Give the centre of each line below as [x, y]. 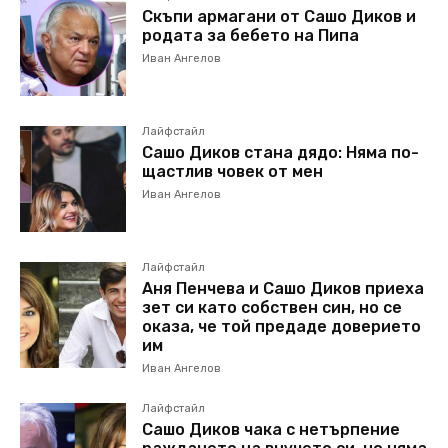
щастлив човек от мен [233, 172]
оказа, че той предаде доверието [282, 327]
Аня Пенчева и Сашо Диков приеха [283, 289]
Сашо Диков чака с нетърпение [271, 430]
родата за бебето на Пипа [251, 36]
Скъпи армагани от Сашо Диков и [279, 17]
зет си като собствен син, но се [272, 308]
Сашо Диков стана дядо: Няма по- [281, 153]
